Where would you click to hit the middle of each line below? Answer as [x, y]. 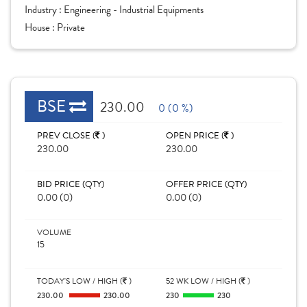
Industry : [44, 10]
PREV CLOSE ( [66, 136]
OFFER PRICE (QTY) [206, 184]
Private [71, 27]
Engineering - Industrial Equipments [134, 10]
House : [41, 27]
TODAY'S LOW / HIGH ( [80, 281]
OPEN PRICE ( [195, 136]
